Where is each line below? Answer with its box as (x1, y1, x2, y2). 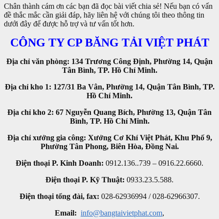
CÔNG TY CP (10, 36, 85, 49)
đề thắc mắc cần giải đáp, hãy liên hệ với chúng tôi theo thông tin (4, 10, 204, 19)
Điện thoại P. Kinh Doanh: (16, 158, 104, 167)
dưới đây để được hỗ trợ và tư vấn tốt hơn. (4, 19, 134, 28)
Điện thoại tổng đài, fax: (19, 192, 101, 200)
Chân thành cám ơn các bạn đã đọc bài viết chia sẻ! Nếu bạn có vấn (4, 1, 213, 10)
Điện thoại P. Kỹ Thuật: (45, 175, 127, 184)
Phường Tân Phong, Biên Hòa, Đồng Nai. (40, 142, 179, 151)
